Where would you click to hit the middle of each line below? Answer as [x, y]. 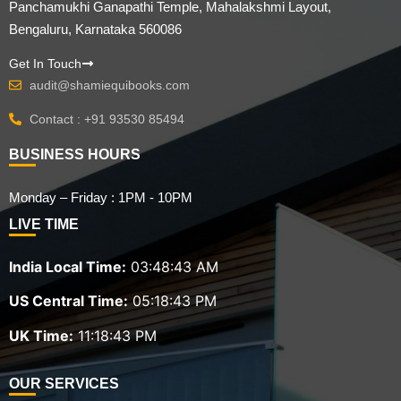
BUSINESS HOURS [75, 154]
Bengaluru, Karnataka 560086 [95, 30]
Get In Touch [45, 63]
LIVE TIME [44, 224]
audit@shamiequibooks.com [109, 85]
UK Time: [41, 335]
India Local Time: [68, 266]
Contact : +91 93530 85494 [107, 119]
